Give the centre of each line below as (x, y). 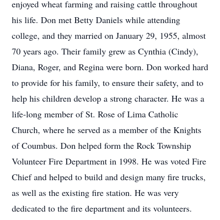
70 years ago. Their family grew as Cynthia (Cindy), (105, 51)
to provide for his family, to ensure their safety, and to (108, 82)
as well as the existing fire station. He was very (95, 192)
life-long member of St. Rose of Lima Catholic (95, 114)
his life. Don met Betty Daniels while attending (96, 20)
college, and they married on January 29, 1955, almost (109, 35)
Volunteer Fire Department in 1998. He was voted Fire (109, 161)
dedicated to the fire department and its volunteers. (102, 208)
